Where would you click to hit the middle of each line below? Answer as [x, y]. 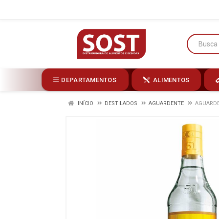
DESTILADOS [121, 103]
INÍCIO [85, 103]
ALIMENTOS [171, 80]
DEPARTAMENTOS [89, 80]
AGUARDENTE [166, 103]
